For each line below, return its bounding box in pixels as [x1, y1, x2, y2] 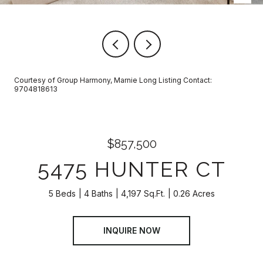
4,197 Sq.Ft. [120, 188, 165, 198]
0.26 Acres [173, 188, 215, 198]
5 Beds [48, 188, 76, 198]
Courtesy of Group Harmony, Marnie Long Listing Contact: [14, 76, 212, 85]
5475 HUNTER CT [37, 157, 226, 181]
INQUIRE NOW [103, 225, 160, 235]
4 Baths [83, 188, 113, 198]
